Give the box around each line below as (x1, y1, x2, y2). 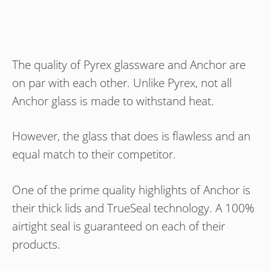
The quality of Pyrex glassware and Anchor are (12, 56, 246, 73)
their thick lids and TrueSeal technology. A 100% (12, 200, 254, 216)
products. (12, 236, 60, 252)
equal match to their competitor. (12, 146, 176, 163)
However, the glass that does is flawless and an (12, 128, 250, 145)
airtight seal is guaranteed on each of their (12, 218, 225, 234)
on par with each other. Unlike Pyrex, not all (12, 74, 232, 91)
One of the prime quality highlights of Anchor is (12, 181, 250, 198)
